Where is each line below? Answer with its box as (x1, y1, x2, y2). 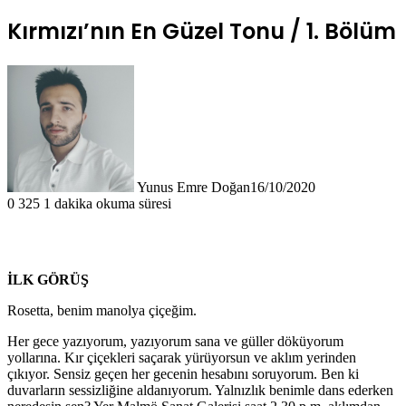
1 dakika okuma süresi (43, 195, 171, 211)
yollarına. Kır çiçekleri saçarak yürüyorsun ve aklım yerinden (7, 349, 356, 365)
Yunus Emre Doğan (137, 179, 250, 195)
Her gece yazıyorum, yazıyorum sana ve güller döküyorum (7, 333, 343, 349)
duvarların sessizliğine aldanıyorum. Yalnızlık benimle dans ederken (7, 382, 393, 398)
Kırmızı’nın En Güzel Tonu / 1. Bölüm (7, 15, 396, 46)
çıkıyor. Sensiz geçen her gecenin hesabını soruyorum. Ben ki (7, 365, 359, 382)
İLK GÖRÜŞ (7, 271, 89, 287)
